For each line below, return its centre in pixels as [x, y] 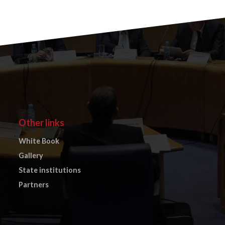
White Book [39, 141]
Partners [34, 184]
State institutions [50, 170]
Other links [42, 123]
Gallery [31, 156]
